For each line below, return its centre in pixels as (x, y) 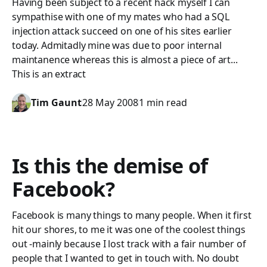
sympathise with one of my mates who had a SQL (121, 17)
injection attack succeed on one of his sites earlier (122, 31)
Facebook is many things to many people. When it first (132, 215)
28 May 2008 (110, 103)
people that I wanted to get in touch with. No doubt (125, 258)
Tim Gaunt (56, 103)
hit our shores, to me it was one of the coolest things (129, 229)
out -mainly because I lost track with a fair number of (129, 244)
